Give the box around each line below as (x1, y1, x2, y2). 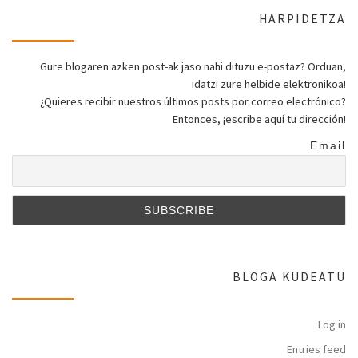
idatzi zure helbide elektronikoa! (192, 76, 346, 91)
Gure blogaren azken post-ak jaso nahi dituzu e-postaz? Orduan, (40, 58, 346, 74)
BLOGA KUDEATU (233, 268, 346, 284)
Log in (318, 317, 346, 332)
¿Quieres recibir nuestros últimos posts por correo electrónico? (40, 93, 346, 109)
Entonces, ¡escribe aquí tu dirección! (173, 111, 346, 126)
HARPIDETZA (259, 10, 346, 26)
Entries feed (287, 341, 346, 356)
